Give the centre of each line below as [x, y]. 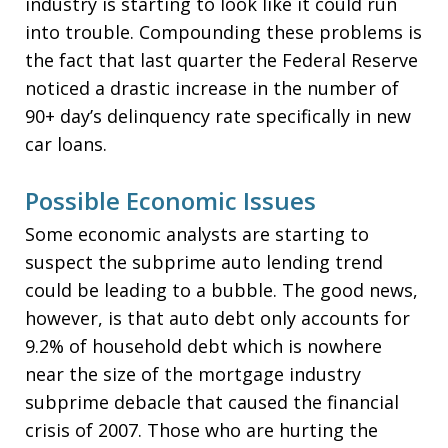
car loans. [66, 144]
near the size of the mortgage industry [193, 374]
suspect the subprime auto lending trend [204, 262]
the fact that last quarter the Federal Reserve [221, 60]
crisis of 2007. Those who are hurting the [201, 430]
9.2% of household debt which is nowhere [203, 346]
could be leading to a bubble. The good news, [221, 290]
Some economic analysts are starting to [197, 234]
